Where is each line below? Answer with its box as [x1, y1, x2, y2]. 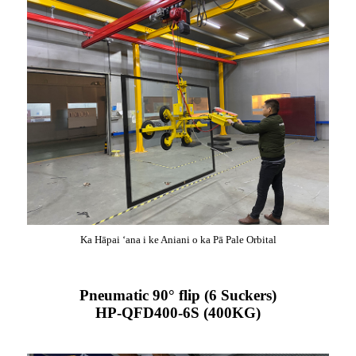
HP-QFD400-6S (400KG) [95, 304, 261, 321]
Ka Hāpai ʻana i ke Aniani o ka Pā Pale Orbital [79, 234, 277, 246]
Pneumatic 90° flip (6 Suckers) [79, 287, 277, 304]
